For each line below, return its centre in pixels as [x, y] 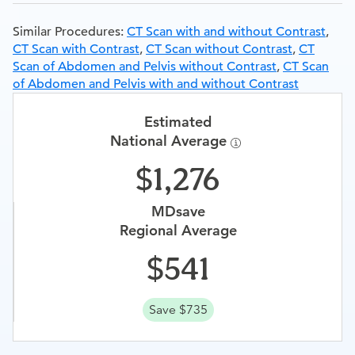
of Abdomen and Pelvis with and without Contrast [156, 84]
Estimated [177, 122]
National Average [170, 141]
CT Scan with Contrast [76, 49]
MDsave [178, 211]
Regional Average [178, 230]
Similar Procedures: [70, 32]
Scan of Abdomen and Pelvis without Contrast [145, 67]
